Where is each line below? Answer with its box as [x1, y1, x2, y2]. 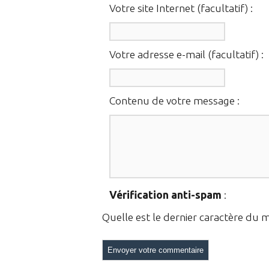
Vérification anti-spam [109, 189, 222, 201]
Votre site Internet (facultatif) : [109, 2, 253, 14]
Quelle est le [102, 211, 163, 223]
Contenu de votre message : [109, 95, 240, 107]
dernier [163, 211, 197, 223]
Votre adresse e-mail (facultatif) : [109, 49, 264, 61]
